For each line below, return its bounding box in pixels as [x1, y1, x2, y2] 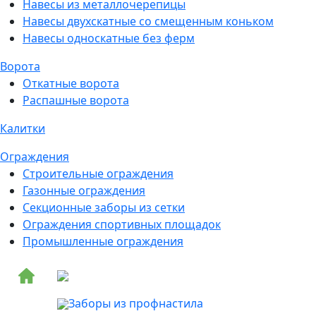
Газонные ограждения [23, 182, 145, 198]
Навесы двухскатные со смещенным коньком [23, 13, 274, 29]
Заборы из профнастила [68, 295, 203, 311]
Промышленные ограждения [23, 233, 183, 249]
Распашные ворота [23, 92, 129, 108]
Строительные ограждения [23, 165, 174, 181]
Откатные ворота [23, 75, 119, 91]
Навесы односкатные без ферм [23, 30, 195, 46]
